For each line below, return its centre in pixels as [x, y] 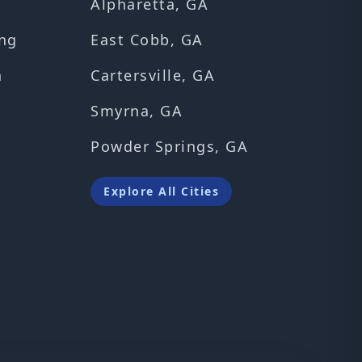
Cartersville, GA [153, 75]
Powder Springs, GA [169, 146]
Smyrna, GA [137, 111]
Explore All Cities [161, 191]
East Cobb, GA [147, 40]
